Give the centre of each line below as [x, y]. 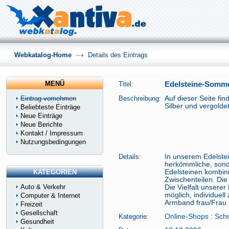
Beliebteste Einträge [50, 107]
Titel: [126, 84]
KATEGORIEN [55, 172]
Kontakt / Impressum [52, 133]
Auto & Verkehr [43, 187]
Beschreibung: [140, 98]
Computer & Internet [50, 196]
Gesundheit [37, 222]
